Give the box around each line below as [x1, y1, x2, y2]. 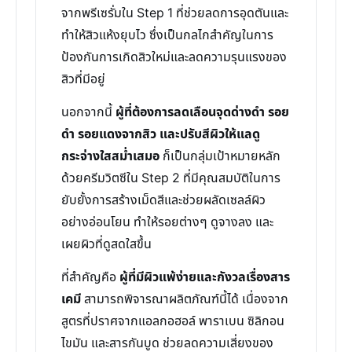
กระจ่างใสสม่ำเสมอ [61, 147, 159, 166]
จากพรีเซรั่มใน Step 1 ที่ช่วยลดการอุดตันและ [61, 4, 288, 23]
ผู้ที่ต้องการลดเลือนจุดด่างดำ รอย [115, 103, 289, 122]
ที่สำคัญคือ [61, 268, 119, 287]
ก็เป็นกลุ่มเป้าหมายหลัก [159, 147, 280, 166]
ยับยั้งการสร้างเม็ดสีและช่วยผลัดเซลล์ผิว [61, 191, 266, 210]
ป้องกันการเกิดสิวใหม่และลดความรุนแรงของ [61, 48, 287, 67]
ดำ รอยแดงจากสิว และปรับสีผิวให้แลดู [61, 125, 260, 144]
